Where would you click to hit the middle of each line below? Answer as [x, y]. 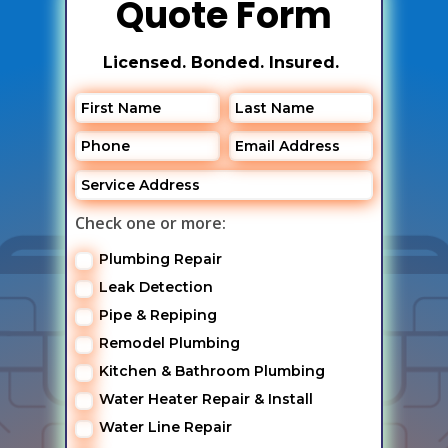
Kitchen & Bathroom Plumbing [211, 371]
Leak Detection [155, 287]
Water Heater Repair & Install [205, 399]
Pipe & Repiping [157, 315]
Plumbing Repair [160, 259]
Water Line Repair [165, 427]
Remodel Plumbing [169, 343]
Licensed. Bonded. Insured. [224, 62]
